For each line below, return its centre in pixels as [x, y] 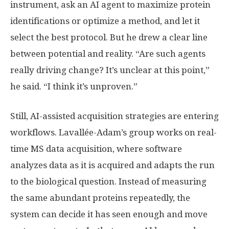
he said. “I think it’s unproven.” [74, 86]
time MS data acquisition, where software [96, 148]
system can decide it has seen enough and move [109, 214]
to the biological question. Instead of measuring [108, 181]
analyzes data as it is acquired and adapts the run [112, 165]
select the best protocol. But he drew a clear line [109, 37]
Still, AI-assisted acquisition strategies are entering [114, 116]
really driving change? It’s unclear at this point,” [110, 70]
